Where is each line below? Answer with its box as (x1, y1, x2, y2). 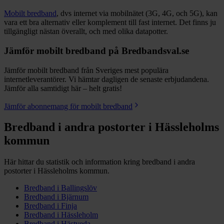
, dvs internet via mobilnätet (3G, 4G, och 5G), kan (56, 9, 217, 18)
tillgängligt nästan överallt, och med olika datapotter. (4, 27, 168, 36)
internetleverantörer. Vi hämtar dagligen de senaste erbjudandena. (4, 74, 209, 83)
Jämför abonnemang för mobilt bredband (4, 101, 132, 110)
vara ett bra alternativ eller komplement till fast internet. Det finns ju (4, 18, 216, 27)
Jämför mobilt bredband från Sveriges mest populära (4, 65, 168, 74)
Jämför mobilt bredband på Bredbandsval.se (4, 45, 189, 56)
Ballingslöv (61, 183, 97, 192)
